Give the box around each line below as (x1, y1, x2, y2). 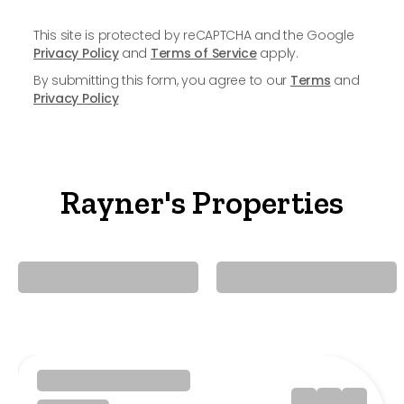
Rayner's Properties (60, 183, 344, 222)
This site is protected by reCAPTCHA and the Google (33, 26, 354, 44)
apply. (256, 44, 298, 62)
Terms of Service (150, 44, 257, 62)
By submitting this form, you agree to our (33, 71, 290, 89)
